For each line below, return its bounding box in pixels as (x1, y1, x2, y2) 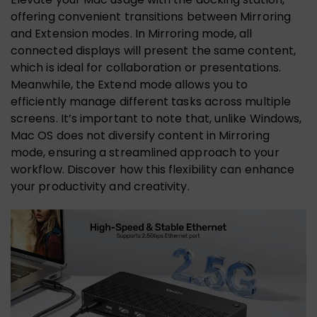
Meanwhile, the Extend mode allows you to (11, 76, 248, 93)
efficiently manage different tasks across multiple (11, 93, 291, 110)
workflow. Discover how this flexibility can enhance (11, 161, 295, 178)
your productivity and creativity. (11, 178, 190, 195)
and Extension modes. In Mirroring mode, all (11, 25, 253, 42)
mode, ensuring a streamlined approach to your (11, 144, 279, 161)
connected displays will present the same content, (11, 42, 296, 59)
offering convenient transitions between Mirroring (11, 8, 291, 25)
